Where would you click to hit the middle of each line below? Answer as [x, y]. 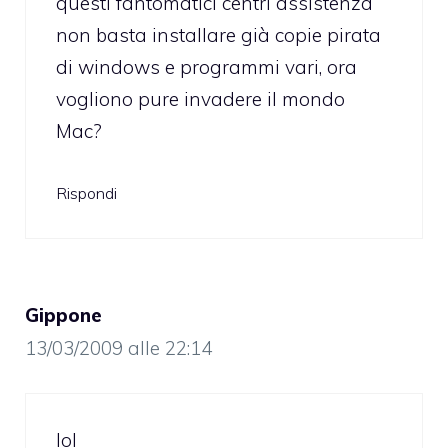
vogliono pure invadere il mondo [200, 99]
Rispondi [86, 192]
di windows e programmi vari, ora [206, 67]
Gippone [63, 314]
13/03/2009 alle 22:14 [118, 347]
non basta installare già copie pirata [218, 35]
